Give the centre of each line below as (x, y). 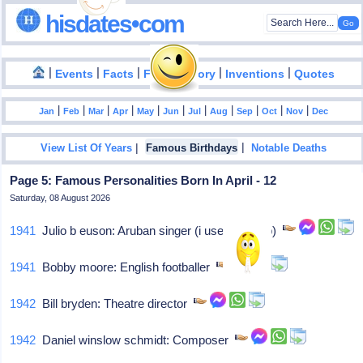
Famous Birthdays (192, 149)
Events (75, 74)
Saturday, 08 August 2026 (60, 198)
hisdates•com (113, 23)
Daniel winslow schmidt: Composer (136, 340)
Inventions (255, 74)
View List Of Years (87, 149)
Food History (180, 74)
